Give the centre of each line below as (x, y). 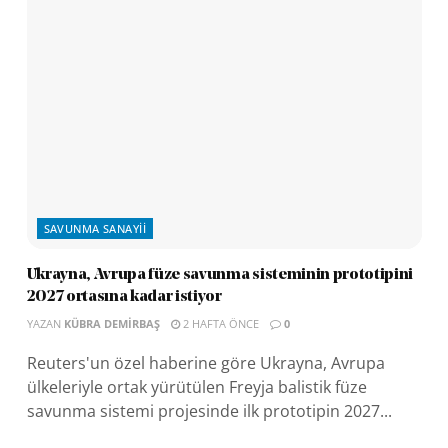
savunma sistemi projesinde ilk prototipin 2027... (209, 410)
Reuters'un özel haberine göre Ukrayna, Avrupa (205, 362)
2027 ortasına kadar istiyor (124, 296)
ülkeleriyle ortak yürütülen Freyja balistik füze (196, 386)
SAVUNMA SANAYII (95, 228)
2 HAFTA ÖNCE (219, 323)
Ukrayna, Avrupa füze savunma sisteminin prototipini (220, 274)
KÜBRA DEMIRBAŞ (111, 323)
